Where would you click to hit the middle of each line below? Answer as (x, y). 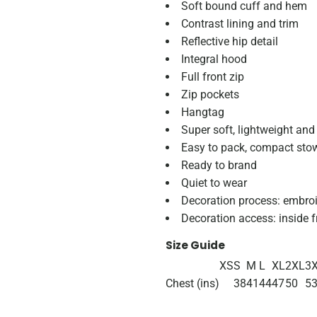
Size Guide (195, 245)
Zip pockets (210, 94)
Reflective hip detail (230, 41)
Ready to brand (219, 165)
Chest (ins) (192, 283)
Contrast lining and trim (240, 24)
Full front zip (213, 77)
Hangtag (203, 112)
